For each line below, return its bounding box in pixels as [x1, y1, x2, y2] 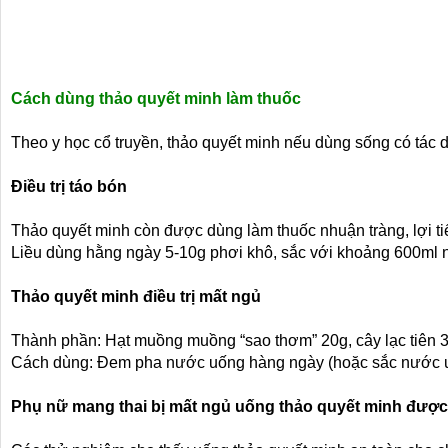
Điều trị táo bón [11, 178, 127, 195]
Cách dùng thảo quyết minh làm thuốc [11, 90, 301, 107]
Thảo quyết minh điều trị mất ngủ [11, 288, 261, 305]
